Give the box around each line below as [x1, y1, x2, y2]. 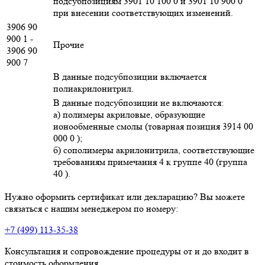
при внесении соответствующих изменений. [53, 7, 233, 19]
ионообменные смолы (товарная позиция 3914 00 [53, 121, 253, 132]
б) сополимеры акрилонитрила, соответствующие [53, 144, 254, 156]
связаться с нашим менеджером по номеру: [5, 203, 178, 215]
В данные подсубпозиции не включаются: [53, 97, 224, 109]
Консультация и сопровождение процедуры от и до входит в [5, 245, 249, 257]
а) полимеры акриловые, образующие [53, 109, 205, 121]
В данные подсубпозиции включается [53, 71, 206, 83]
